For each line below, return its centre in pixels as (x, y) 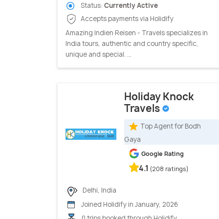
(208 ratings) (169, 169)
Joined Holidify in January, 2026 (129, 204)
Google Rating (163, 154)
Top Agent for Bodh (171, 126)
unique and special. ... (99, 55)
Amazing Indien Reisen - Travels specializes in (137, 33)
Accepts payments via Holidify (126, 19)
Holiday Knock (159, 97)
